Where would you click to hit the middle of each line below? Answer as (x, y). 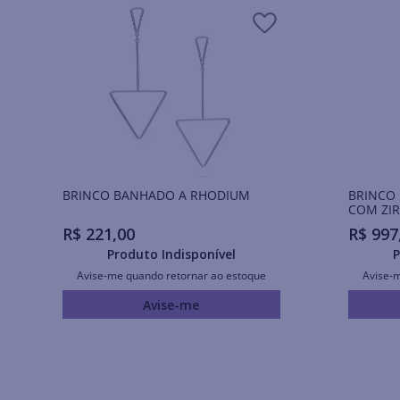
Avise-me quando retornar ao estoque (171, 276)
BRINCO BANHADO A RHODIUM (156, 195)
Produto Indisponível (171, 254)
